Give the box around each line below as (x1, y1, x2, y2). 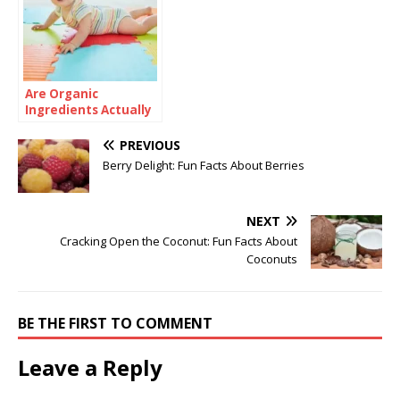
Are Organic (25, 85, 98, 102)
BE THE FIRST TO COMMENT (18, 312, 212, 333)
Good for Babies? (25, 117, 131, 134)
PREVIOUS (120, 136, 180, 154)
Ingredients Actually (25, 101, 152, 118)
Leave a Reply (18, 352, 162, 382)
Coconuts (246, 250, 297, 267)
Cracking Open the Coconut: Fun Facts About (60, 232, 297, 249)
